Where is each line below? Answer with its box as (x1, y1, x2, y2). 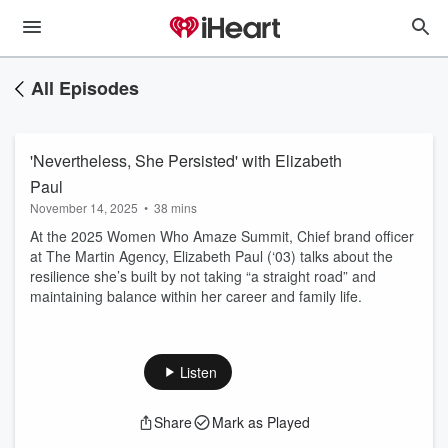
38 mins (154, 199, 197, 216)
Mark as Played (212, 412, 310, 432)
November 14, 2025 (30, 199, 138, 216)
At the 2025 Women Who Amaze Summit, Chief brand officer (30, 226, 414, 246)
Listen (179, 362, 217, 382)
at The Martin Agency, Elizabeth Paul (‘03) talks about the (30, 246, 393, 266)
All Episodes (31, 75, 139, 101)
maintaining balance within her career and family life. (30, 286, 362, 306)
